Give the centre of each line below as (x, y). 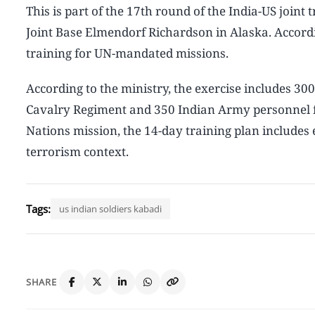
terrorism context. (77, 151)
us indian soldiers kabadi (110, 208)
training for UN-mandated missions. (127, 53)
